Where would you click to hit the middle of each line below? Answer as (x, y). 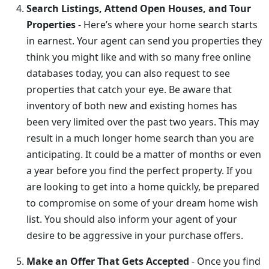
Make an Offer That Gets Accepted (108, 261)
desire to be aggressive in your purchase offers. (135, 235)
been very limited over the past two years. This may (143, 122)
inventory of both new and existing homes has (132, 106)
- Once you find (225, 261)
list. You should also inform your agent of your (132, 219)
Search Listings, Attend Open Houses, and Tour (139, 8)
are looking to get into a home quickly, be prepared (143, 187)
